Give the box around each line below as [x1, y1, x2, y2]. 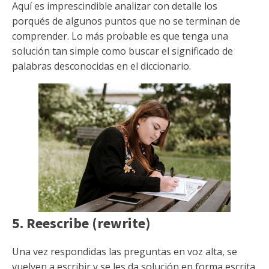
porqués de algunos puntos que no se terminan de [12, 14, 240, 28]
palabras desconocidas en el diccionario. [12, 59, 191, 73]
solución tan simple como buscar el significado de [12, 44, 233, 58]
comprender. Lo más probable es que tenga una [12, 29, 228, 43]
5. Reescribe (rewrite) [12, 214, 151, 232]
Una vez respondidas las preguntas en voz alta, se [12, 245, 237, 258]
